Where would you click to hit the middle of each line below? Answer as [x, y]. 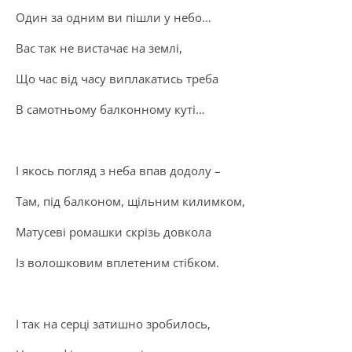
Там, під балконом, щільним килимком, [130, 201]
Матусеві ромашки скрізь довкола [114, 232]
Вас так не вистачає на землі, [99, 48]
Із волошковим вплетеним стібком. [117, 262]
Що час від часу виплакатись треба [117, 79]
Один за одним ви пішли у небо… [114, 17]
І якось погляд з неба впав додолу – [118, 170]
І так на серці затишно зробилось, [113, 324]
